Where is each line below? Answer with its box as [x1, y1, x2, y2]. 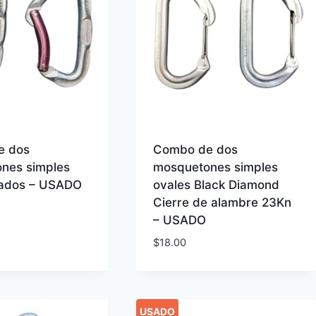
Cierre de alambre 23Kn [153, 195, 292, 209]
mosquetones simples [153, 159, 279, 174]
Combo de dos [153, 142, 238, 157]
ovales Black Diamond [153, 177, 280, 192]
